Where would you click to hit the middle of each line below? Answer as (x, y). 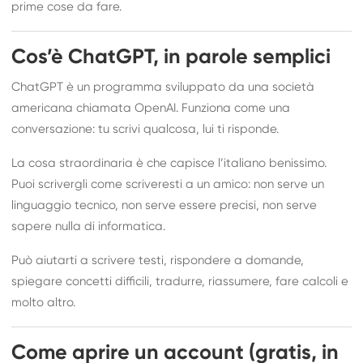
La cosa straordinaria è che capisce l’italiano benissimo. (169, 163)
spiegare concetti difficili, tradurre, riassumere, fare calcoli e (180, 281)
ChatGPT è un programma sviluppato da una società (163, 87)
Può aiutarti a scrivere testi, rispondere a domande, (158, 260)
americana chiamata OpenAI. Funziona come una (151, 108)
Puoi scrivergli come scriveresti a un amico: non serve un (168, 184)
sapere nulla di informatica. (89, 226)
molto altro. (44, 302)
